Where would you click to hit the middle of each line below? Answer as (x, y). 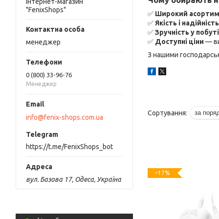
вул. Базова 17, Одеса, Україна (74, 179)
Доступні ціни (179, 42)
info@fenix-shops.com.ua (65, 117)
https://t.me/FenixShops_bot (69, 146)
